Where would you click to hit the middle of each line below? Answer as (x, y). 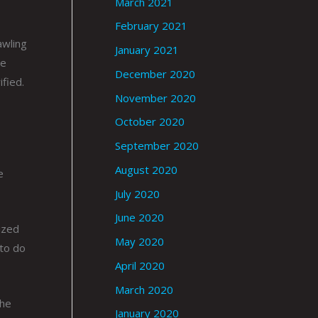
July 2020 (137, 193)
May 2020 (139, 242)
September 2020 (157, 146)
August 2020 (146, 169)
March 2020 (144, 289)
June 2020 (139, 218)
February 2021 (151, 26)
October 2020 (150, 122)
